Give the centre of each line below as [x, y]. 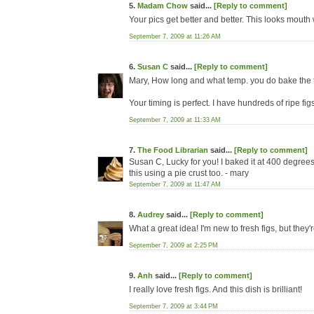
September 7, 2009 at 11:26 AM [175, 36]
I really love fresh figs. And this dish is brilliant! [216, 290]
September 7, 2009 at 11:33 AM [175, 120]
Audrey [151, 215]
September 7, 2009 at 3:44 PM [173, 307]
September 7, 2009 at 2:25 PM [173, 246]
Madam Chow [163, 6]
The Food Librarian [173, 150]
